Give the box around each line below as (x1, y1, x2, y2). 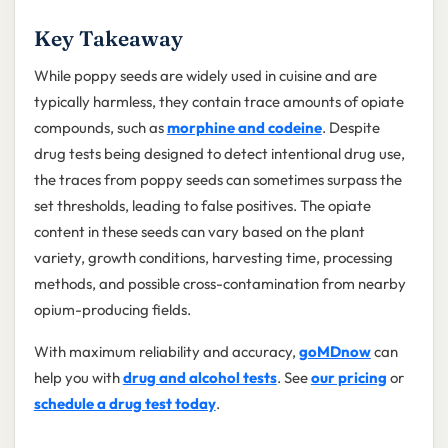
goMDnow (298, 342, 371, 362)
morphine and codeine (166, 118, 322, 138)
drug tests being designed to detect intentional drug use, (33, 144, 405, 164)
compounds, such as (33, 118, 167, 138)
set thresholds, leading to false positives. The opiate (33, 196, 371, 216)
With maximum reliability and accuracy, (33, 342, 299, 362)
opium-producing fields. (33, 300, 191, 320)
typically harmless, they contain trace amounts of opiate (33, 92, 404, 112)
